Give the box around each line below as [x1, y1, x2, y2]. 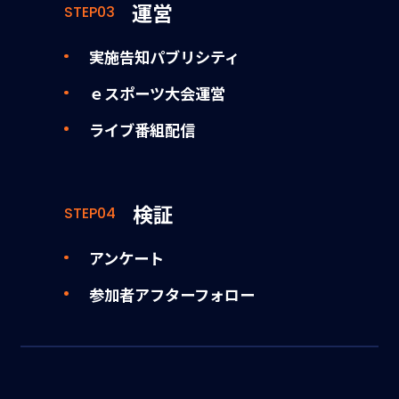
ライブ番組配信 [88, 118, 195, 141]
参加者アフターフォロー [88, 282, 255, 305]
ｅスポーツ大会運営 [88, 81, 225, 104]
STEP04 [64, 202, 117, 224]
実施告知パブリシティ [88, 45, 240, 68]
